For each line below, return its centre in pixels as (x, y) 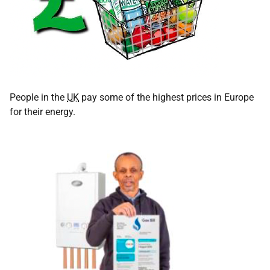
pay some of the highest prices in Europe (166, 97)
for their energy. (42, 112)
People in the (38, 97)
